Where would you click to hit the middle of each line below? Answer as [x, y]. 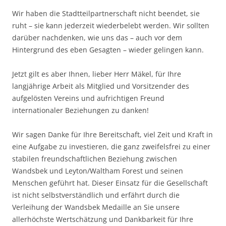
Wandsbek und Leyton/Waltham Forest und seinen [98, 171]
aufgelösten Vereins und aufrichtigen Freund [88, 98]
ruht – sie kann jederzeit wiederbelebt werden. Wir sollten [111, 26]
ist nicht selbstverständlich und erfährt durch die [96, 195]
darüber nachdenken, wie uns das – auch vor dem [97, 38]
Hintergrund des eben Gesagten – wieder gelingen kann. [108, 50]
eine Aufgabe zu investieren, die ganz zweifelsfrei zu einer [111, 147]
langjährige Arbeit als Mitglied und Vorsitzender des [101, 86]
